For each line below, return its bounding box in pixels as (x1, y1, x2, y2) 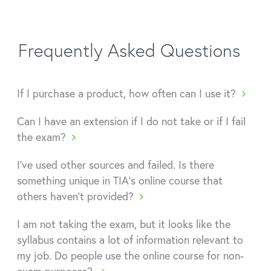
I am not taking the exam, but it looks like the (17, 217, 230, 231)
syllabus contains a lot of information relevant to (17, 232, 243, 247)
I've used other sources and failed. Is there (17, 157, 214, 172)
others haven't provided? (17, 189, 134, 203)
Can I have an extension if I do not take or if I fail (17, 114, 246, 128)
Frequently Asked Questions (18, 38, 240, 62)
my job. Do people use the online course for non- (17, 248, 244, 263)
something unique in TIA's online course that (17, 173, 223, 188)
